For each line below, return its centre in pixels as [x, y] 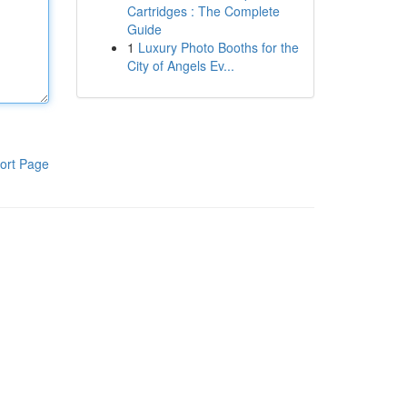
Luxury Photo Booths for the [218, 47]
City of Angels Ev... [180, 65]
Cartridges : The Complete [203, 11]
